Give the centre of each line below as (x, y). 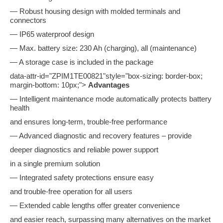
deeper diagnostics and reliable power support (84, 150)
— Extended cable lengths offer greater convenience (95, 206)
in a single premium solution (55, 164)
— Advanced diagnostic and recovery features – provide (101, 136)
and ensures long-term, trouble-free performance (89, 122)
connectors (28, 20)
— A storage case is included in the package (82, 62)
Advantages (109, 85)
